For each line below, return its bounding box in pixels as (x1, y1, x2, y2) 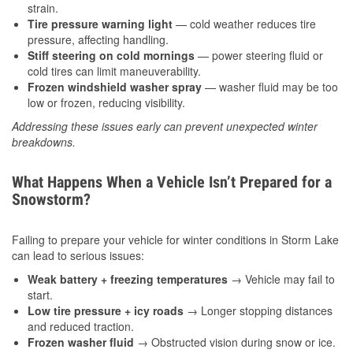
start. (28, 287, 53, 303)
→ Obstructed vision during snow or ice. (134, 334, 336, 351)
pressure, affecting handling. (28, 32, 169, 48)
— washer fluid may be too (202, 79, 338, 95)
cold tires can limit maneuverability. (28, 63, 201, 80)
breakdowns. (12, 134, 76, 150)
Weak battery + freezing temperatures (28, 271, 228, 288)
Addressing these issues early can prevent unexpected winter (12, 118, 318, 135)
